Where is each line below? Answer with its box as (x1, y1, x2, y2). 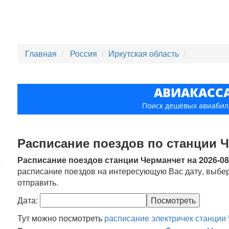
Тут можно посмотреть (17, 212, 105, 224)
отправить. (17, 176, 59, 188)
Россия (70, 48, 100, 59)
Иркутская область (108, 48, 179, 59)
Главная (25, 48, 57, 59)
